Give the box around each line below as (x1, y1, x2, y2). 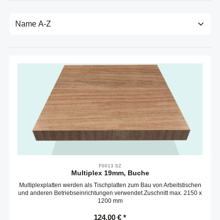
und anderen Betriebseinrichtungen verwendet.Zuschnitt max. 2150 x (18, 190, 202, 197)
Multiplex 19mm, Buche (71, 169, 149, 177)
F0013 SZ (99, 163, 121, 169)
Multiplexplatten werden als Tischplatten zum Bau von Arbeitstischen (19, 182, 201, 189)
